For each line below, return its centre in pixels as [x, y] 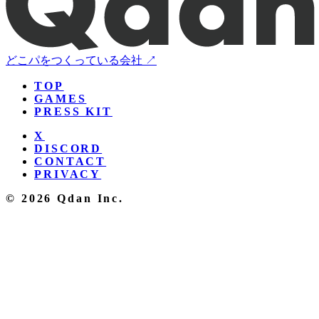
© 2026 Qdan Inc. [65, 198]
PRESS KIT [73, 111]
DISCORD [68, 148]
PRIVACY [68, 174]
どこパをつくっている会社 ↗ [81, 60]
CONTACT [70, 161]
